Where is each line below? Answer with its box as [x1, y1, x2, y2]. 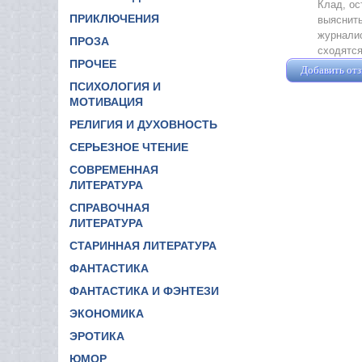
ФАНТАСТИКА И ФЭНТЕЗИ [69, 284, 219, 297]
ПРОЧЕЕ [69, 57, 116, 70]
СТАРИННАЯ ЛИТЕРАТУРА [69, 238, 217, 252]
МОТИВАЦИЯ [69, 95, 143, 108]
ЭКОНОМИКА [69, 306, 144, 320]
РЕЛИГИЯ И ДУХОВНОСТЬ [69, 117, 217, 131]
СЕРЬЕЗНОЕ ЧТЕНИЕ [69, 140, 188, 154]
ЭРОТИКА [69, 329, 124, 343]
